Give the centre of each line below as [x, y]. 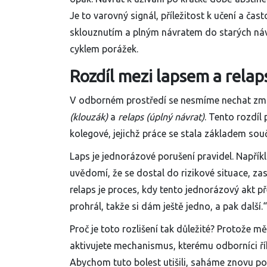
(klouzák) [89, 117]
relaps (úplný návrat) [161, 117]
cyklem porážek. [104, 49]
